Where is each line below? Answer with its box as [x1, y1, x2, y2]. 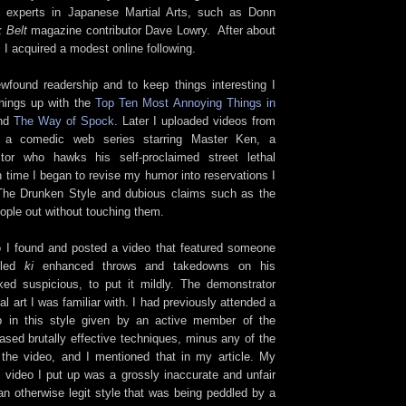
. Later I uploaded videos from [114, 113, 275, 128]
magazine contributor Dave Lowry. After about [26, 23, 275, 37]
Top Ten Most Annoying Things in [94, 95, 275, 110]
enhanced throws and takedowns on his [33, 258, 275, 273]
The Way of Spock [14, 113, 114, 128]
